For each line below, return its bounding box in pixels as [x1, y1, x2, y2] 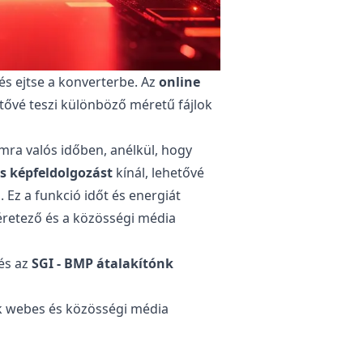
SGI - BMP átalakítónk [32, 254, 173, 272]
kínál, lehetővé [113, 163, 204, 181]
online [159, 72, 200, 91]
